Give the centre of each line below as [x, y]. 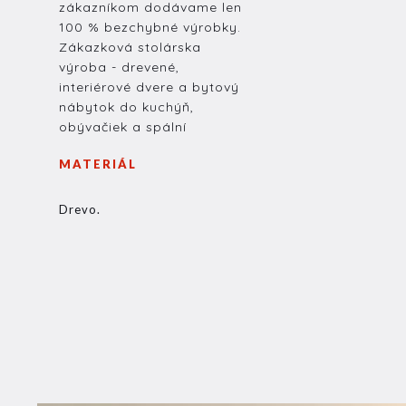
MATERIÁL [97, 164]
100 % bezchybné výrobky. [150, 27]
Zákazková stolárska [130, 47]
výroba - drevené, [119, 67]
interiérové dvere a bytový [149, 87]
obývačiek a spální [122, 126]
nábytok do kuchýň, [126, 106]
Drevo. [79, 209]
